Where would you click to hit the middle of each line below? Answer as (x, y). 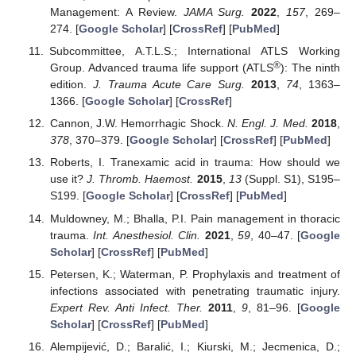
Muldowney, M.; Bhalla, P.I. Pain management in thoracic (195, 218)
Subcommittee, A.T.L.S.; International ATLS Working (194, 51)
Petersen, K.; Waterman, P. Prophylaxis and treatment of (195, 274)
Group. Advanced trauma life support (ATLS (161, 68)
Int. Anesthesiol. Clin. (147, 235)
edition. (71, 85)
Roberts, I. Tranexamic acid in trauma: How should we (195, 163)
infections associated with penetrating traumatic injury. (195, 290)
